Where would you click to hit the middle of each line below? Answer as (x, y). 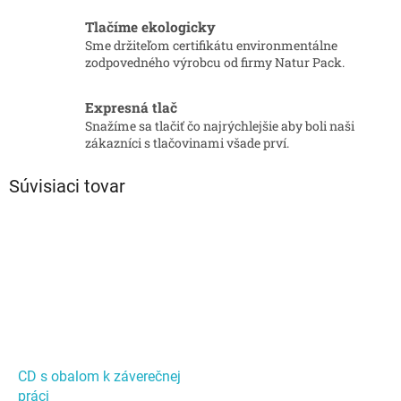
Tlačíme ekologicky (150, 26)
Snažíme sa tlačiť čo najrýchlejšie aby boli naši (220, 125)
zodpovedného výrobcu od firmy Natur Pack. (215, 62)
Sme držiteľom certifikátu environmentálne (211, 45)
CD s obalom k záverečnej (99, 377)
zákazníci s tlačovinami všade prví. (187, 142)
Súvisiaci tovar (67, 186)
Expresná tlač (131, 107)
